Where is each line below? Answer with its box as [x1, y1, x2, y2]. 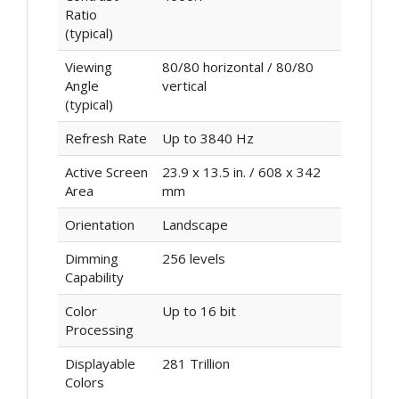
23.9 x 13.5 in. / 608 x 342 [161, 163, 321, 182]
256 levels [161, 249, 225, 268]
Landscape [161, 216, 228, 234]
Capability [64, 268, 124, 287]
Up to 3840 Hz [161, 129, 254, 148]
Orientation [64, 216, 134, 234]
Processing [64, 321, 134, 339]
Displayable [64, 354, 135, 373]
